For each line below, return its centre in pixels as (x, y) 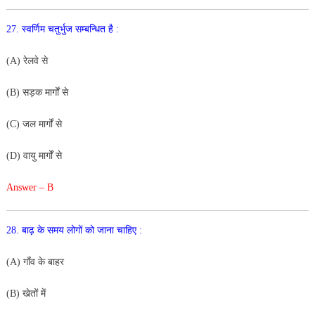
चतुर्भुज (61, 29)
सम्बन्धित (91, 29)
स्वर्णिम (34, 29)
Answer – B (30, 187)
